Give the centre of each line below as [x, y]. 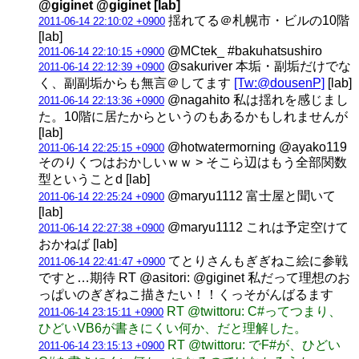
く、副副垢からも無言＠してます [136, 83]
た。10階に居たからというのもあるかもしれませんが [193, 116]
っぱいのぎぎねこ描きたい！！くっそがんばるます [186, 294]
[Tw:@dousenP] [279, 83]
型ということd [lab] [94, 179]
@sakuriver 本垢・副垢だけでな [258, 66]
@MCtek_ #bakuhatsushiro [243, 50]
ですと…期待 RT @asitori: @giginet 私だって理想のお [194, 277]
